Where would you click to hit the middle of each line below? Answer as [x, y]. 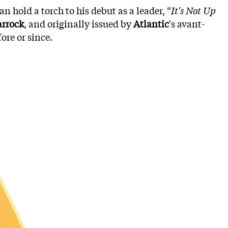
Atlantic [151, 23]
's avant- [187, 23]
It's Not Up [193, 10]
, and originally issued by [79, 23]
